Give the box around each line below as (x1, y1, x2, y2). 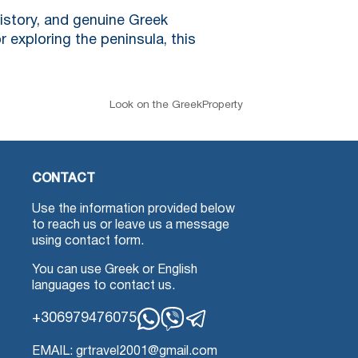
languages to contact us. (32, 280, 175, 292)
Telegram (184, 328, 265, 347)
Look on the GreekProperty (109, 99, 243, 110)
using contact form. (32, 235, 144, 247)
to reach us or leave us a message (32, 219, 229, 231)
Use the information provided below (32, 203, 235, 215)
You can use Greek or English (32, 264, 197, 276)
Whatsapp (136, 328, 226, 347)
